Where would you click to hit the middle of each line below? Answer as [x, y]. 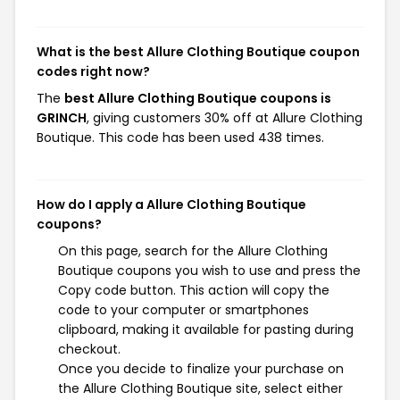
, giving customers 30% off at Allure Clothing [225, 118]
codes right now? [93, 71]
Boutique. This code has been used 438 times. [180, 137]
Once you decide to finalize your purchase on [201, 369]
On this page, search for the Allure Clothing [193, 251]
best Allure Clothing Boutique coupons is [198, 98]
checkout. [89, 349]
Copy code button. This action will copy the [194, 290]
